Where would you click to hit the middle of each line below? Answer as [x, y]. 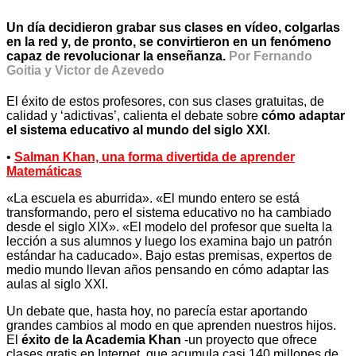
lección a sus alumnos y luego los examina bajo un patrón [169, 242]
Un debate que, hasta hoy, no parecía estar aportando [157, 311]
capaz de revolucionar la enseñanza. [118, 56]
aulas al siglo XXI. [57, 284]
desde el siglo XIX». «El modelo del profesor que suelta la [169, 227]
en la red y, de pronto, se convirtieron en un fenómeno [169, 41]
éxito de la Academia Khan [100, 340]
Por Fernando [271, 56]
